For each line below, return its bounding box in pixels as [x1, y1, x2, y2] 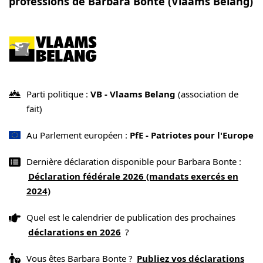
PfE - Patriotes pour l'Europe [130, 129, 254, 141]
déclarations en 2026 [28, 225, 121, 238]
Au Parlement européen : [26, 129, 130, 141]
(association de [176, 87, 238, 100]
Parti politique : [26, 87, 90, 100]
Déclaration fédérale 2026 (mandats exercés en [28, 170, 238, 182]
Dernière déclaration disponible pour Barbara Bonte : [26, 155, 241, 167]
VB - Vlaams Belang [90, 87, 176, 100]
